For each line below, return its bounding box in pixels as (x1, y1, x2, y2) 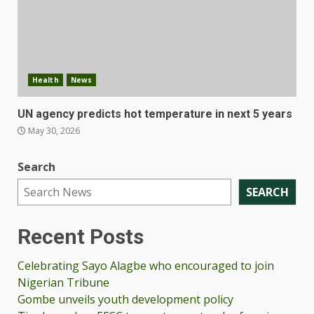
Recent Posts (18, 224, 144, 250)
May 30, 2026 (26, 125, 80, 137)
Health (32, 75, 59, 86)
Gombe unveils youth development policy (18, 292, 233, 308)
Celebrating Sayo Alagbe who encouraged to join (18, 258, 274, 274)
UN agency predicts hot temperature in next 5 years (18, 107, 292, 121)
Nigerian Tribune (18, 275, 109, 291)
